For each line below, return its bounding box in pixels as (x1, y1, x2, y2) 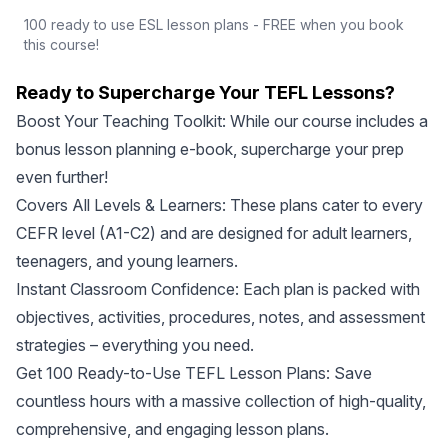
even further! (16, 167, 108, 187)
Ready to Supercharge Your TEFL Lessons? (16, 82, 395, 103)
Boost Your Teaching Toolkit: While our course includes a (16, 111, 428, 131)
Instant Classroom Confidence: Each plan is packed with (16, 279, 420, 299)
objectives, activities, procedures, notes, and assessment (16, 307, 425, 327)
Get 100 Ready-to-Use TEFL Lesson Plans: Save (16, 363, 372, 383)
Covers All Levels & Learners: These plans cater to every (16, 195, 423, 215)
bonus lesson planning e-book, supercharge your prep (16, 139, 404, 159)
